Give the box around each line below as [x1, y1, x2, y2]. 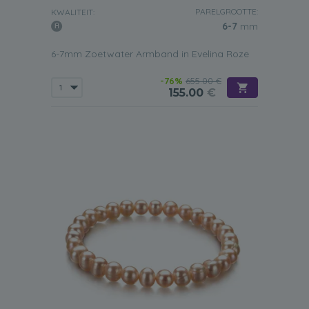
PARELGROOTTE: [195, 6, 258, 17]
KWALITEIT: [51, 7, 94, 17]
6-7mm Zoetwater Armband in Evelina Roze [51, 48, 249, 60]
